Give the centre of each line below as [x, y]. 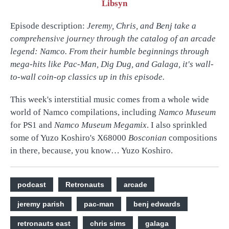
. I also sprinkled [177, 125]
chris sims [108, 223]
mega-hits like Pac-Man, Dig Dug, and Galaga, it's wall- [112, 64]
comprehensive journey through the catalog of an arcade [113, 39]
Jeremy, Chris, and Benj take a [142, 26]
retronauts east [44, 223]
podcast [32, 184]
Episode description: [49, 26]
